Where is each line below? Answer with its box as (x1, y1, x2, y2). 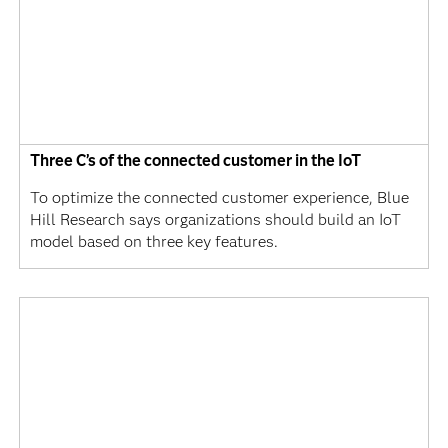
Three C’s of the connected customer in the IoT (29, 150, 361, 170)
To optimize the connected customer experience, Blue (29, 187, 409, 207)
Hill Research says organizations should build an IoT (29, 209, 401, 229)
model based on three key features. (29, 231, 278, 251)
